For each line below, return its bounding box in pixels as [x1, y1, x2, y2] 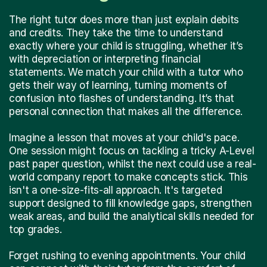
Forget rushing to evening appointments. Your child [9, 249, 246, 262]
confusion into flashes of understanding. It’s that [9, 92, 234, 104]
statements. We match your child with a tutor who [9, 66, 243, 78]
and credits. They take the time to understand [9, 26, 223, 39]
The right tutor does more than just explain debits [9, 13, 239, 26]
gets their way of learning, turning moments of [9, 79, 227, 91]
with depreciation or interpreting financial [9, 52, 201, 65]
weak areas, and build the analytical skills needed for [9, 210, 254, 222]
